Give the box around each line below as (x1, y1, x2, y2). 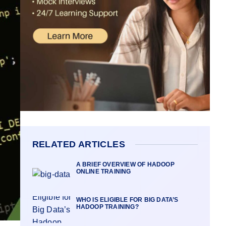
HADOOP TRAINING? (76, 203, 139, 211)
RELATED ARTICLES (32, 139, 125, 149)
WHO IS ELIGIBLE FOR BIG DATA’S (76, 196, 179, 204)
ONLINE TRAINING (76, 167, 131, 175)
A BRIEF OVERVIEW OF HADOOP (76, 160, 175, 168)
